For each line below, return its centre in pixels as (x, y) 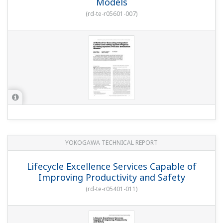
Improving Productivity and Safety (111, 177)
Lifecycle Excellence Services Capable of (111, 167)
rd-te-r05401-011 (112, 189)
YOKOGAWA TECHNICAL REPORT (111, 143)
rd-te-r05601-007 (112, 14)
